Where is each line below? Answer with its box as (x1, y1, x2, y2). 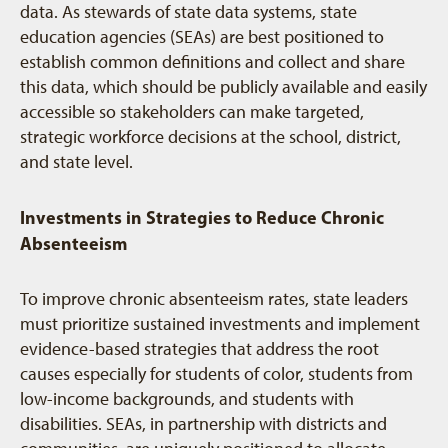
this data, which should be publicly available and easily (20, 76, 427, 98)
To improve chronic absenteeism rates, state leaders (20, 288, 408, 310)
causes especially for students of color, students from (20, 363, 413, 385)
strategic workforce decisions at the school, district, (20, 126, 401, 148)
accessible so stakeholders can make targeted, (20, 101, 364, 123)
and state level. (20, 151, 133, 173)
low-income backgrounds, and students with (20, 388, 354, 410)
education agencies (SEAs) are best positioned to (20, 26, 384, 48)
